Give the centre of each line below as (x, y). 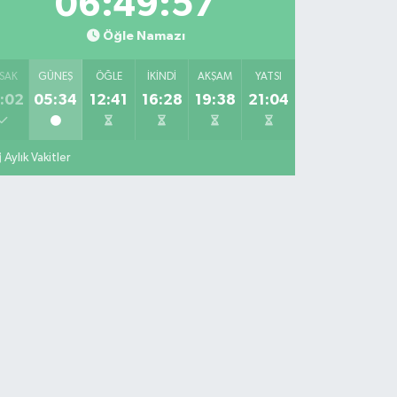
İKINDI (162, 78)
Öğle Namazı (144, 36)
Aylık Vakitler (38, 158)
